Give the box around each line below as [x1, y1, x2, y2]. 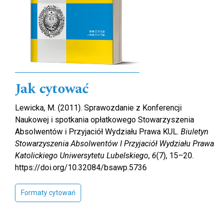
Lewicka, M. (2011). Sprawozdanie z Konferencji [15, 103, 182, 112]
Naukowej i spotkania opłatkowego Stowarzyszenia [15, 114, 194, 124]
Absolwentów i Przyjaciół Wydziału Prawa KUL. [15, 126, 181, 136]
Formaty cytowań [20, 188, 76, 197]
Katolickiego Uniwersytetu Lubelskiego [15, 150, 148, 160]
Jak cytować [15, 78, 89, 100]
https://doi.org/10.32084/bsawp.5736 [15, 162, 147, 172]
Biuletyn [181, 126, 209, 136]
